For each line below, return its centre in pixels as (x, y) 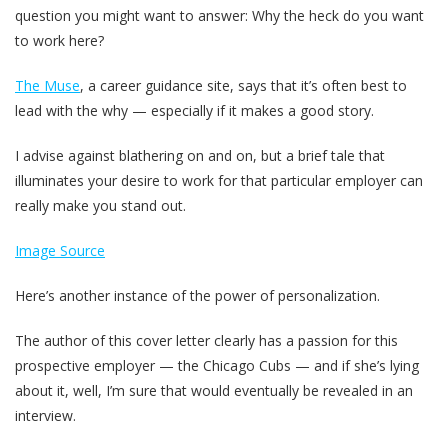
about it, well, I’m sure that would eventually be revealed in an (214, 391)
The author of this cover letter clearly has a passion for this (206, 341)
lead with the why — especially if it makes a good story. (194, 111)
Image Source (60, 251)
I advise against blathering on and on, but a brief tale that (200, 156)
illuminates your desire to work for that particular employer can (219, 181)
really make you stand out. (100, 206)
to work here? (59, 41)
